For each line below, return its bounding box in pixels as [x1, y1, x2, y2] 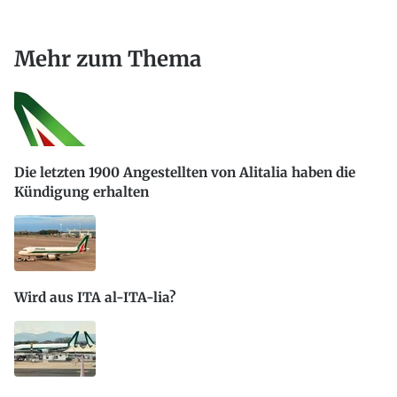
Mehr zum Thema [14, 44, 201, 73]
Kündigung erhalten [14, 183, 149, 200]
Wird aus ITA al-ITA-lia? [14, 289, 175, 307]
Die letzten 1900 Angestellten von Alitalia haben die [14, 163, 355, 181]
